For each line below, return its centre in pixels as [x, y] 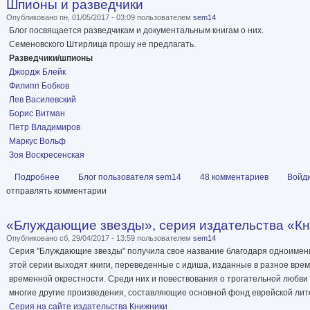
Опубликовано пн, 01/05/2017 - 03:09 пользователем [100, 18]
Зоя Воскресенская [47, 155]
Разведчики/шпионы [51, 58]
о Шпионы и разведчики [107, 177]
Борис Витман [37, 114]
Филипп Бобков [39, 86]
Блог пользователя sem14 [130, 177]
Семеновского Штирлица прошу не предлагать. [102, 45]
